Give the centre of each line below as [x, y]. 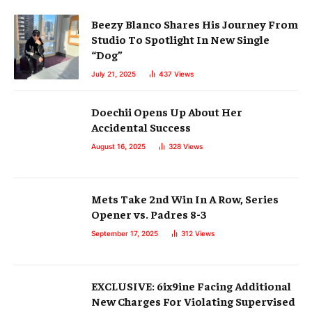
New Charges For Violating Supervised [193, 301]
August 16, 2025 [118, 147]
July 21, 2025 [114, 74]
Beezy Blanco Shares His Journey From [195, 24]
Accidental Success [141, 127]
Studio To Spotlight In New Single [180, 39]
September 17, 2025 [125, 234]
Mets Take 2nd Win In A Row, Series [185, 199]
